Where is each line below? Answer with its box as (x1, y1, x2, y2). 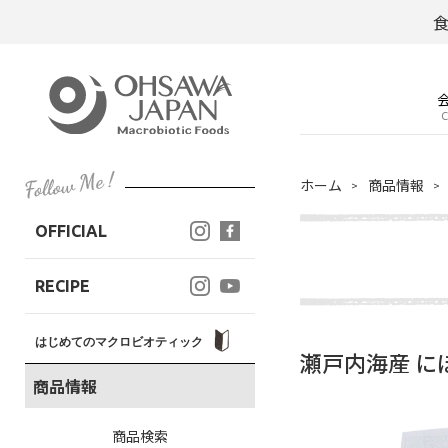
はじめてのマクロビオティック (35, 335, 206, 348)
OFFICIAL (35, 222, 107, 240)
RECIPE (35, 277, 90, 295)
